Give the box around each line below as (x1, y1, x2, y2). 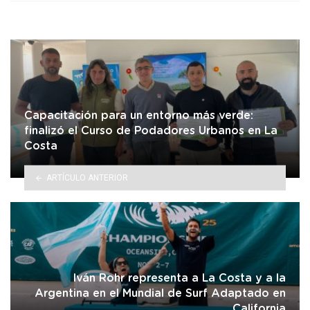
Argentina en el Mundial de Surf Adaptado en (35, 287, 286, 299)
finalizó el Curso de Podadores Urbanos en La (24, 125, 277, 136)
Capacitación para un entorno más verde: (24, 109, 253, 121)
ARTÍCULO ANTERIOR (46, 172, 128, 183)
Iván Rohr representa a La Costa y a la (73, 272, 286, 284)
